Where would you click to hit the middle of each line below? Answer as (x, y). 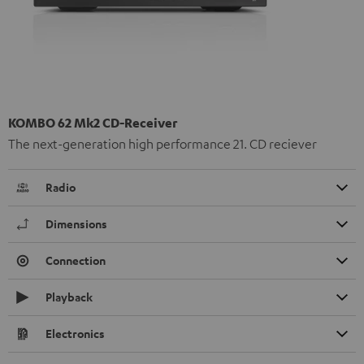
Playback (69, 297)
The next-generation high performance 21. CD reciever (162, 144)
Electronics (75, 334)
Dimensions (76, 224)
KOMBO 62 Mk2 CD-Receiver (93, 123)
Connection (76, 261)
